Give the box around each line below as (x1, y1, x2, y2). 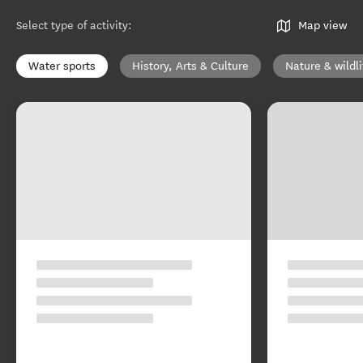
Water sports (28, 59, 96, 73)
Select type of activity (16, 19, 128, 32)
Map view (298, 19, 347, 32)
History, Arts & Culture (132, 59, 249, 73)
